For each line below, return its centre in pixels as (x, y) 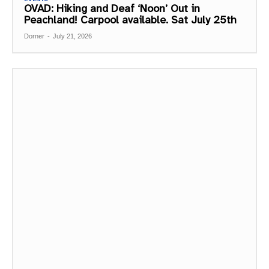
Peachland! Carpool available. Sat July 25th (130, 20)
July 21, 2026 (72, 36)
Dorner (34, 36)
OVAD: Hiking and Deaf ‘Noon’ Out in (112, 9)
